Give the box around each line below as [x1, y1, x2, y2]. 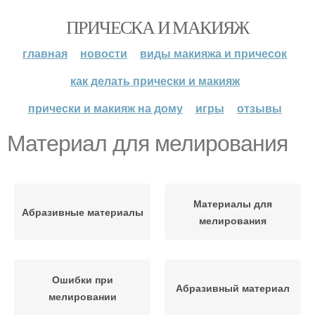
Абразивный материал [176, 281, 290, 295]
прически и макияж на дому [27, 100, 183, 116]
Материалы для [193, 196, 272, 210]
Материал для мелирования [7, 131, 288, 156]
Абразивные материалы [21, 205, 143, 219]
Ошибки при [51, 272, 113, 286]
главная [22, 45, 67, 61]
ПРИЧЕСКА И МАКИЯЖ [66, 15, 249, 39]
